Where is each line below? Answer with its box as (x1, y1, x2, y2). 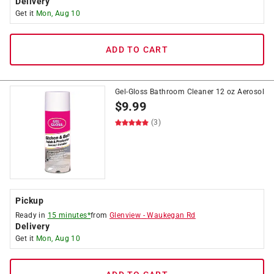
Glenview (109, 211, 141, 220)
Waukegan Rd (147, 211, 196, 220)
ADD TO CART (106, 45, 168, 54)
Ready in (15, 211, 48, 220)
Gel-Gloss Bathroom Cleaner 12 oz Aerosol (115, 87, 264, 96)
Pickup (15, 196, 43, 206)
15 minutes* (47, 211, 91, 220)
